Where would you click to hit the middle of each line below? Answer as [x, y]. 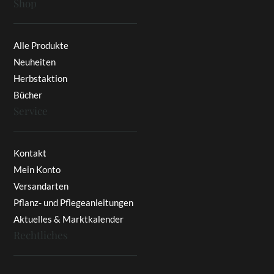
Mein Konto [37, 170]
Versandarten [41, 186]
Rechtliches [41, 235]
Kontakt [30, 153]
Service [31, 111]
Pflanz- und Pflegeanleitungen [74, 203]
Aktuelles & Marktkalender [69, 219]
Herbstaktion [41, 79]
